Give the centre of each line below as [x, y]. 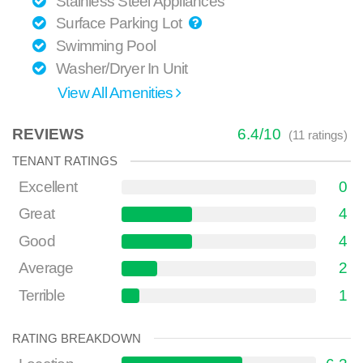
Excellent [48, 186]
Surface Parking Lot [120, 23]
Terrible [42, 295]
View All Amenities [117, 92]
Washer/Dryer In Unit [120, 68]
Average [46, 268]
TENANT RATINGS [65, 161]
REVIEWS [49, 134]
